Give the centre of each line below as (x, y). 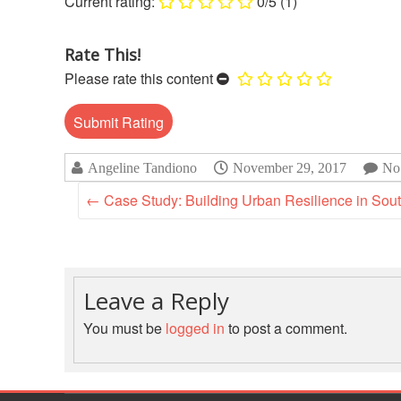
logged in (195, 328)
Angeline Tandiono (142, 168)
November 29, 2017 (290, 168)
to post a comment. (286, 328)
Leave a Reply (156, 301)
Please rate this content (139, 79)
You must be (124, 328)
